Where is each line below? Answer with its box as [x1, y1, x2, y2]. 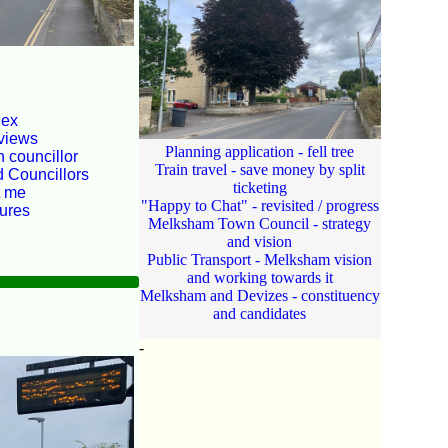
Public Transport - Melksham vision [147, 251, 373, 269]
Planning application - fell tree [165, 143, 355, 161]
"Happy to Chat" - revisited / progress [140, 197, 379, 215]
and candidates [213, 305, 307, 323]
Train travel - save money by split [154, 161, 365, 179]
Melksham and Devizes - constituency [139, 287, 380, 305]
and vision [227, 233, 293, 251]
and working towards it [186, 269, 333, 287]
